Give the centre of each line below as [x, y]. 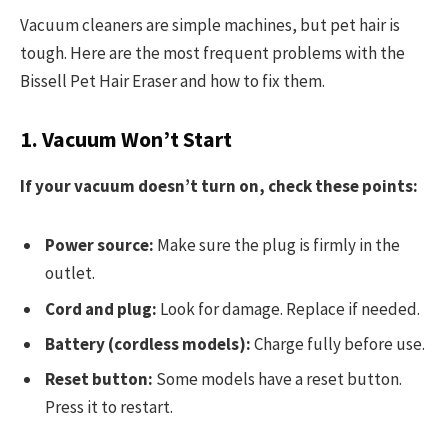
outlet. [70, 273]
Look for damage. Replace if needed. [288, 308]
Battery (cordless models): [148, 343]
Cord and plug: [101, 308]
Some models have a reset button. [277, 379]
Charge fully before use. [338, 343]
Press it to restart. [109, 407]
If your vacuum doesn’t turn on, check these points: [219, 186]
